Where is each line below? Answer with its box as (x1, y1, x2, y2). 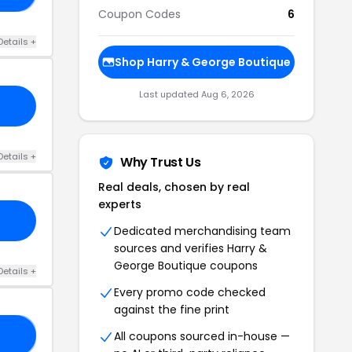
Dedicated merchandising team (114, 222, 291, 239)
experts (98, 196, 141, 212)
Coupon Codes (98, 5, 181, 22)
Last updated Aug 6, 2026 (138, 87, 255, 101)
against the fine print (114, 301, 229, 317)
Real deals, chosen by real (98, 178, 250, 195)
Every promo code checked (114, 284, 266, 300)
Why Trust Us (120, 152, 201, 171)
